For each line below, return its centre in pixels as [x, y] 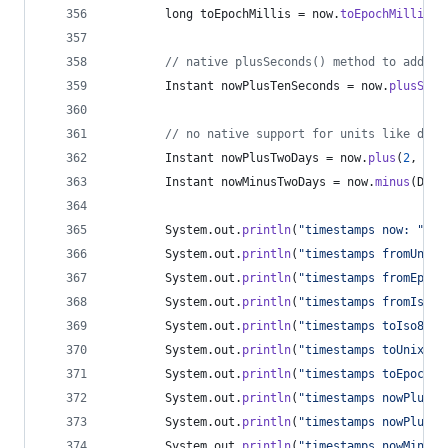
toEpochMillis [245, 14]
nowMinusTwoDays [273, 182]
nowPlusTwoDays [270, 158]
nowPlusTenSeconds [280, 86]
